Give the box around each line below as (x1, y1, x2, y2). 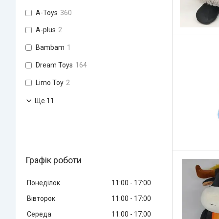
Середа (27, 210, 51, 218)
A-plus (36, 26, 56, 34)
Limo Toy (36, 78, 64, 87)
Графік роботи (25, 154, 82, 165)
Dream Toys (36, 61, 73, 69)
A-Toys (36, 8, 58, 17)
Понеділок (27, 178, 60, 187)
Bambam (36, 44, 65, 52)
